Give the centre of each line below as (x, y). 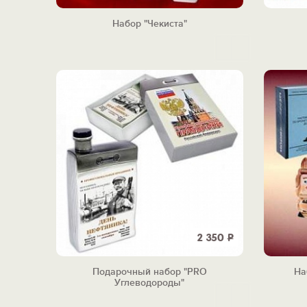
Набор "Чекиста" (149, 24)
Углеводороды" (150, 283)
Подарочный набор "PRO (149, 272)
